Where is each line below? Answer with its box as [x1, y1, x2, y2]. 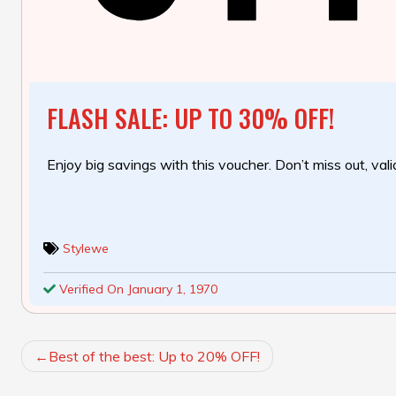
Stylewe [63, 240, 109, 257]
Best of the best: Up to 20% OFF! [49, 347, 260, 366]
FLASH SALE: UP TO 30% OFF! [47, 100, 334, 137]
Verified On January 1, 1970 [56, 281, 217, 298]
